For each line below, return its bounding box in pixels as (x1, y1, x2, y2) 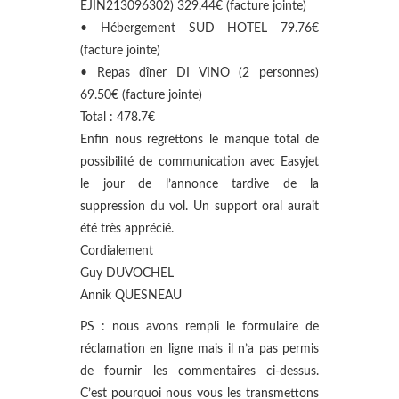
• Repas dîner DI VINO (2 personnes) (80, 67, 319, 79)
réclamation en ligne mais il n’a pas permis (80, 343, 319, 355)
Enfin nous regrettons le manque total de (80, 134, 319, 146)
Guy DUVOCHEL (80, 267, 174, 280)
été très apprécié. (80, 223, 174, 235)
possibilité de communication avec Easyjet (80, 156, 319, 168)
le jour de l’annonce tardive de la (80, 178, 319, 191)
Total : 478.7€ (80, 111, 155, 124)
